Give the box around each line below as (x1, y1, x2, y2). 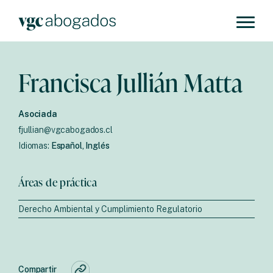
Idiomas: (18, 141, 51, 151)
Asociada (18, 109, 57, 119)
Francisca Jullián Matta (18, 66, 243, 99)
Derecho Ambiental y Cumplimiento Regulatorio (18, 204, 202, 214)
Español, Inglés (51, 141, 110, 151)
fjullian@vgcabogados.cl (18, 125, 113, 135)
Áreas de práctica (18, 175, 97, 190)
